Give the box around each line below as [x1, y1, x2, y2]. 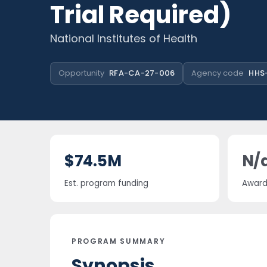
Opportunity [58, 67, 104, 79]
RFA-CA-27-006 [109, 67, 175, 79]
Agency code [191, 67, 244, 79]
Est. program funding [64, 178, 148, 189]
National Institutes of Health [50, 31, 197, 46]
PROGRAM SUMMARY [72, 236, 166, 246]
